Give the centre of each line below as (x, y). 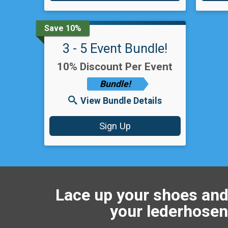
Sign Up (115, 126)
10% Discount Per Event (115, 67)
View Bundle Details (121, 101)
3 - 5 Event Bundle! (115, 49)
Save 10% (63, 28)
